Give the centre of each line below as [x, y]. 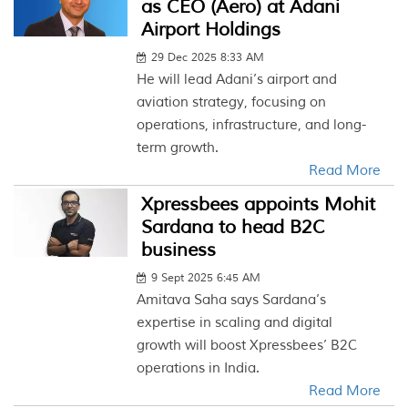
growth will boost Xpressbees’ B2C [247, 346]
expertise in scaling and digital [235, 323]
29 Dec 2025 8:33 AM [208, 58]
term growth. [178, 148]
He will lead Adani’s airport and [237, 80]
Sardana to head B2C [234, 227]
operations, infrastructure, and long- [252, 125]
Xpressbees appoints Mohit [259, 204]
